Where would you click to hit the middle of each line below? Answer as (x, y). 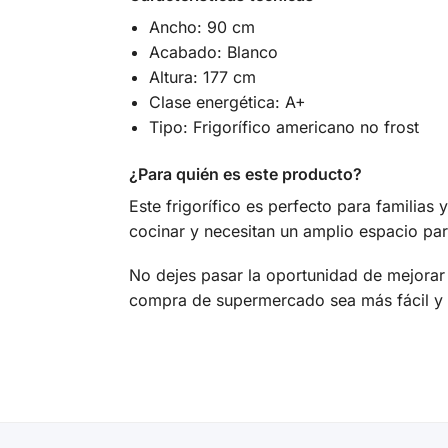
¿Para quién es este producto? (245, 173)
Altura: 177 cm (202, 77)
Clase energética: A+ (227, 102)
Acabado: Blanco (213, 52)
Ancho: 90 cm (201, 27)
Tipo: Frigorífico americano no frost (283, 127)
